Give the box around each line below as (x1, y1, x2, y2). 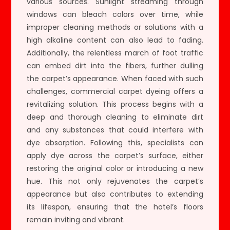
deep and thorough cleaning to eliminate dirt (27, 111, 203, 122)
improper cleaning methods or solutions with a (27, 22, 203, 32)
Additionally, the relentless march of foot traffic (27, 47, 203, 58)
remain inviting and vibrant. (27, 214, 125, 225)
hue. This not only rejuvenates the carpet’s (27, 176, 203, 186)
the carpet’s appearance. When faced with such (27, 73, 203, 84)
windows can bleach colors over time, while (27, 9, 203, 20)
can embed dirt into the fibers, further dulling (27, 60, 203, 71)
